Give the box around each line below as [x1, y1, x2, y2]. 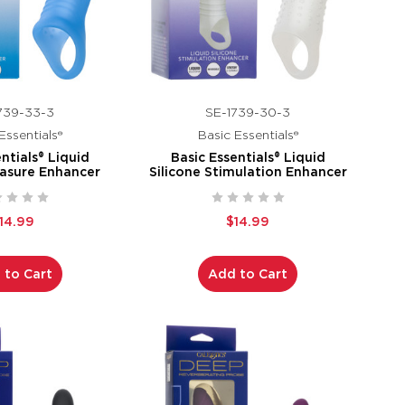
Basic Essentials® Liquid [170, 150, 325, 165]
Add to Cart [208, 267, 288, 282]
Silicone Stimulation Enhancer [148, 165, 347, 180]
